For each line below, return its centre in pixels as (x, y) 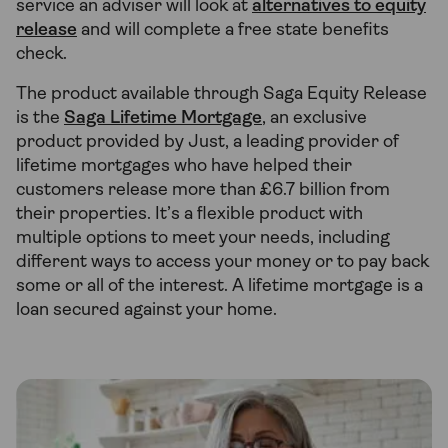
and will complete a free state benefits (233, 31)
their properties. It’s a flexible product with (189, 215)
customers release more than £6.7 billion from (203, 191)
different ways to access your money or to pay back (222, 263)
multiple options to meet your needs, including (203, 239)
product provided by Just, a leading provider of (207, 143)
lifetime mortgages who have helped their (184, 167)
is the (40, 119)
